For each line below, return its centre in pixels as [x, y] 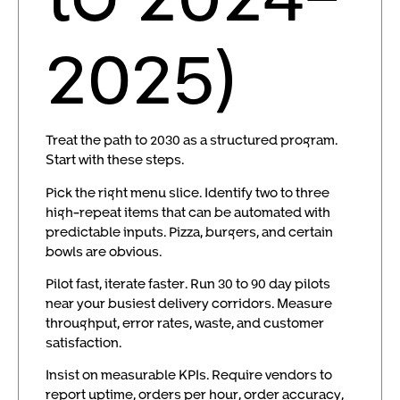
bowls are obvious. [104, 250]
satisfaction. [83, 342]
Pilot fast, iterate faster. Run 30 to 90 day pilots [188, 283]
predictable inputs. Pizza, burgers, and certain [189, 231]
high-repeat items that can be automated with [188, 211]
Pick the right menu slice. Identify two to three [187, 192]
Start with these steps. [115, 159]
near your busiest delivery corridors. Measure [189, 302]
